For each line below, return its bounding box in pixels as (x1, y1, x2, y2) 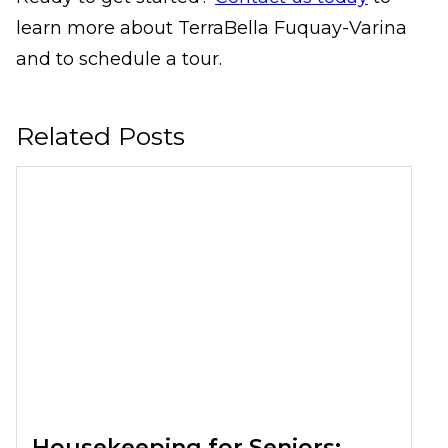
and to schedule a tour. (16, 48, 222, 71)
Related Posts (16, 121, 185, 152)
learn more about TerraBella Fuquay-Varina (16, 17, 407, 40)
